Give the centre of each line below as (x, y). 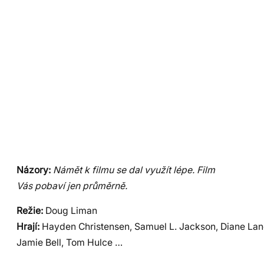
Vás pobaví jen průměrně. (72, 186)
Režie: (30, 211)
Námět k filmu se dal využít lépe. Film (134, 170)
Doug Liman (70, 211)
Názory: (34, 170)
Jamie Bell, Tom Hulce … (70, 243)
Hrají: (28, 227)
